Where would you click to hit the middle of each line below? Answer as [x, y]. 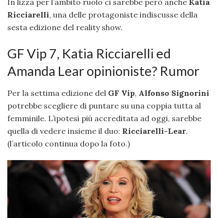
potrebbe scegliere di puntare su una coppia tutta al [104, 105]
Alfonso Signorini [174, 93]
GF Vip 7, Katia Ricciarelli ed [89, 53]
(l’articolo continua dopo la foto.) [69, 143]
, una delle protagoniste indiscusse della [123, 15]
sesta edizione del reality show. [65, 27]
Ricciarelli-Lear [154, 131]
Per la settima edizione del [58, 93]
